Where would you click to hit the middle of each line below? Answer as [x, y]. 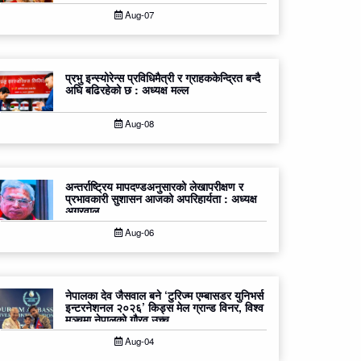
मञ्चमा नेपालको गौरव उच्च [117, 320]
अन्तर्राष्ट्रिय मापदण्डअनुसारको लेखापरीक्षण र [154, 187]
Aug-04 [138, 341]
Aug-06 [138, 232]
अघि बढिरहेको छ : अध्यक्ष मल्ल [127, 90]
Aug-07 [138, 15]
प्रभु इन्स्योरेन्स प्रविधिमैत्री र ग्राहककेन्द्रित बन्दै [163, 78]
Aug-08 [138, 124]
